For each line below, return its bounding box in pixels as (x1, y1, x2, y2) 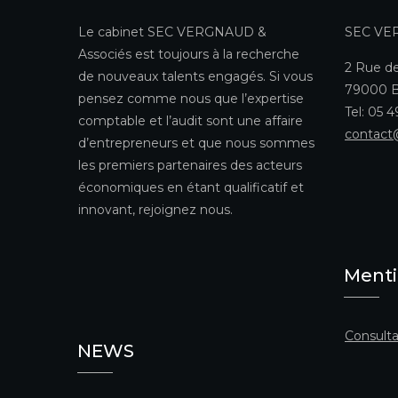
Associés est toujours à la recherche (78, 45, 299, 62)
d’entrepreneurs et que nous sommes (78, 134, 314, 151)
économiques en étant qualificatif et (78, 179, 304, 195)
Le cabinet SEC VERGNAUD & (78, 23, 267, 40)
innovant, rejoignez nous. (78, 201, 233, 218)
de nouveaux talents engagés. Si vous (78, 68, 313, 84)
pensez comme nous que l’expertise (78, 90, 304, 107)
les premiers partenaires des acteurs (78, 156, 302, 173)
